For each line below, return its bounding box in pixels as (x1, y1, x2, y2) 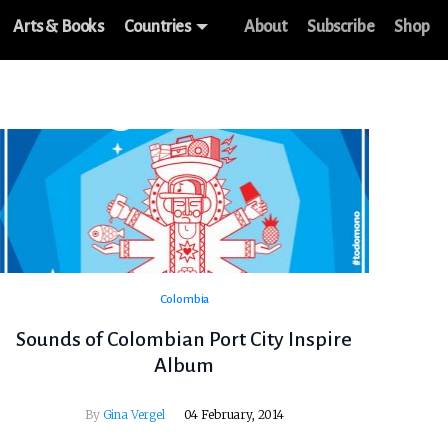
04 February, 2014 (183, 407, 284, 423)
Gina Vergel (102, 407, 165, 423)
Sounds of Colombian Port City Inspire (16, 328, 353, 351)
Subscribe (306, 18, 375, 36)
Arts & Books (13, 18, 105, 36)
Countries (124, 18, 192, 36)
